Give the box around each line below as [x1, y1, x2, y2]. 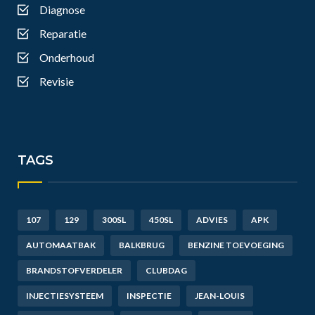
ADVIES [196, 214, 228, 225]
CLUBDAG [146, 265, 187, 276]
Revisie [39, 75, 74, 88]
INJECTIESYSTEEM [26, 290, 103, 301]
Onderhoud [39, 51, 94, 64]
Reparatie [39, 27, 86, 40]
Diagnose [39, 3, 85, 16]
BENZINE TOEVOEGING [188, 240, 284, 250]
